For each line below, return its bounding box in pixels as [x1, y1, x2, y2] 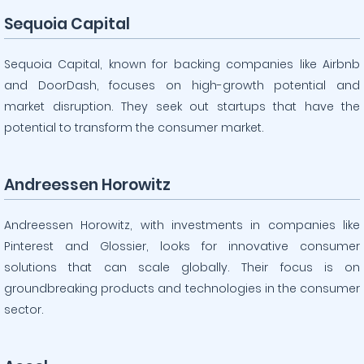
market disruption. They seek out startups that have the [4, 98, 360, 115]
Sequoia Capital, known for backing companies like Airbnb [4, 56, 360, 72]
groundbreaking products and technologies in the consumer [4, 280, 360, 297]
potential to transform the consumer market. [4, 119, 264, 136]
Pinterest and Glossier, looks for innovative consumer [4, 238, 360, 254]
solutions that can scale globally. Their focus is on [4, 259, 360, 275]
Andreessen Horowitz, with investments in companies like [4, 217, 360, 233]
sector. [4, 301, 44, 318]
